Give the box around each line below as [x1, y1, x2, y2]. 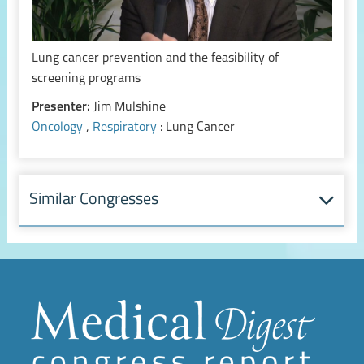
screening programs [31, 72, 141, 86]
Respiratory [92, 121, 160, 135]
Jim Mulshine [93, 101, 166, 115]
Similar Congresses [29, 192, 159, 209]
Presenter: [31, 101, 93, 115]
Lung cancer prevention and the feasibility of [31, 52, 279, 66]
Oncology [31, 121, 86, 135]
